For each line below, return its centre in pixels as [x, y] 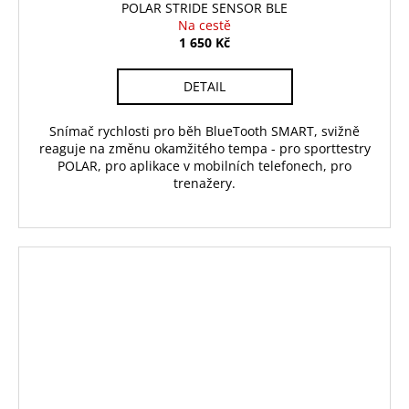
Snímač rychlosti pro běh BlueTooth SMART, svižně [204, 131]
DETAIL [204, 87]
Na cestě [204, 26]
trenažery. [204, 184]
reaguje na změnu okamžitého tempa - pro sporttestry [204, 149]
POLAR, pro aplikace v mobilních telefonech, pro [204, 166]
